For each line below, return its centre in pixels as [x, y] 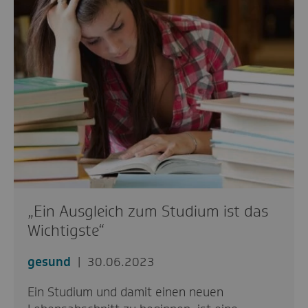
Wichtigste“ [66, 230]
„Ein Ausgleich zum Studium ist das [148, 211]
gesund [49, 262]
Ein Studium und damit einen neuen [125, 292]
